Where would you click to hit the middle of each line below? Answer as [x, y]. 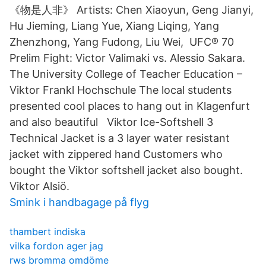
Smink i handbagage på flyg [79, 202]
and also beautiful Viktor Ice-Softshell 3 [111, 122]
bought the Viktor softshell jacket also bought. [126, 170]
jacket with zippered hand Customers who [116, 154]
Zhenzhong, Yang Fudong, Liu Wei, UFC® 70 [122, 42]
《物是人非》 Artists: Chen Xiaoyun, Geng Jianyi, [132, 10]
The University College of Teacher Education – [126, 74]
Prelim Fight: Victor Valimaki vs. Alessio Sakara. [127, 58]
